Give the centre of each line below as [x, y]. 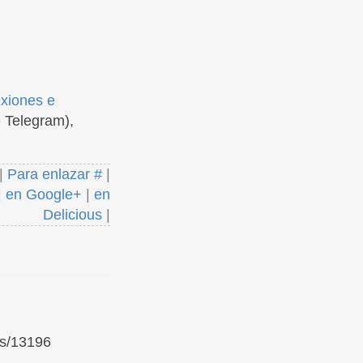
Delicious [73, 215]
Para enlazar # [55, 174]
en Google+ [44, 194]
